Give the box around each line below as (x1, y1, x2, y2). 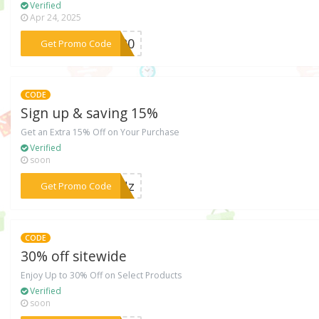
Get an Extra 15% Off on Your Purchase (21, 126, 180, 139)
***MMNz (74, 177, 135, 195)
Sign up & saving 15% (21, 104, 159, 123)
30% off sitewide (21, 247, 127, 266)
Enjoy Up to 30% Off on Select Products (21, 269, 182, 282)
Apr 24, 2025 (28, 11, 82, 23)
